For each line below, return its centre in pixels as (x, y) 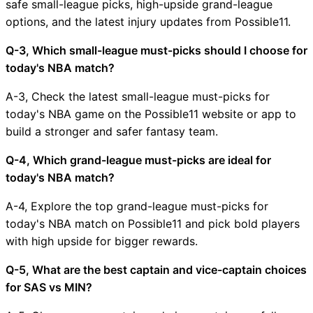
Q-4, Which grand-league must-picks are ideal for (138, 160)
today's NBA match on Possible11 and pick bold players (153, 223)
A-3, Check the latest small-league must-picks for (138, 96)
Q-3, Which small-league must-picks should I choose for (156, 50)
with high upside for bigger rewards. (102, 241)
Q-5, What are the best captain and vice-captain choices (156, 269)
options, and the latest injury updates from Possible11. (148, 21)
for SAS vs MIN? (49, 287)
